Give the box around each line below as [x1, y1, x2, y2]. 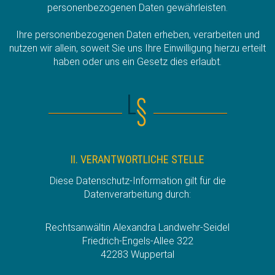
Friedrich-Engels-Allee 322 [82, 234, 193, 247]
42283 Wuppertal [101, 248, 174, 260]
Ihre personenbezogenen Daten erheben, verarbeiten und [15, 28, 260, 41]
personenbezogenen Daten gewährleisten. [47, 1, 228, 14]
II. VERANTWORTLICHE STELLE [71, 152, 204, 166]
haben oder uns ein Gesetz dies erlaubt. [53, 55, 222, 68]
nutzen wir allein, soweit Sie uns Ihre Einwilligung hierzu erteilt [9, 42, 266, 54]
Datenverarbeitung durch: [84, 188, 191, 200]
